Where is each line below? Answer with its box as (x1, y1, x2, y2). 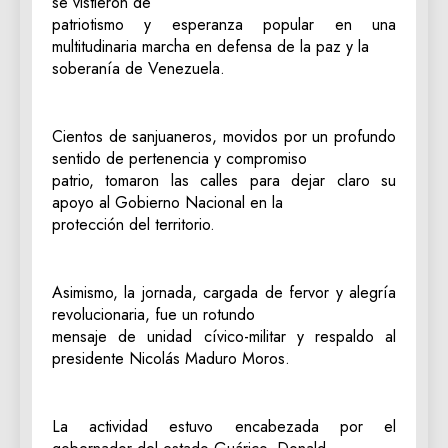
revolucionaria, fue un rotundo (52, 303, 255, 326)
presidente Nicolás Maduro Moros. (52, 347, 290, 370)
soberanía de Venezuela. (52, 57, 225, 80)
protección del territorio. (52, 213, 215, 236)
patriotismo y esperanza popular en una (52, 13, 396, 36)
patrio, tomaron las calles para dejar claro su (52, 169, 396, 192)
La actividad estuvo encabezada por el (52, 415, 396, 438)
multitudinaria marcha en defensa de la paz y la (52, 35, 369, 58)
